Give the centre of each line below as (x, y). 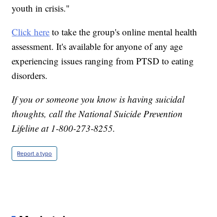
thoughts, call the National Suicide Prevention (97, 113)
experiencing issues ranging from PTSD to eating (103, 61)
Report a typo (35, 153)
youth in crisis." (41, 8)
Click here (31, 31)
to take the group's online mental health (124, 31)
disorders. (30, 75)
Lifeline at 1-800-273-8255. (64, 128)
